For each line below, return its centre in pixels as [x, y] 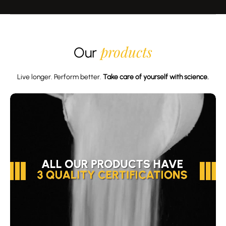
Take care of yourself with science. [156, 76]
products [126, 52]
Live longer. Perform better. [60, 76]
